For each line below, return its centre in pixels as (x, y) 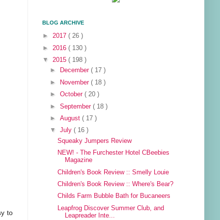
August (71, 119)
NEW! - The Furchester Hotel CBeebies (114, 153)
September (77, 106)
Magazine (79, 160)
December (76, 70)
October (72, 95)
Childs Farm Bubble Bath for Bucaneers (114, 196)
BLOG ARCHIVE (63, 23)
